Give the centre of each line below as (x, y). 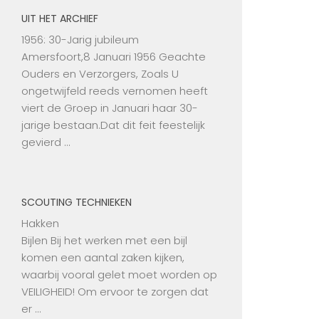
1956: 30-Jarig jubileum (80, 40)
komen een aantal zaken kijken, (103, 258)
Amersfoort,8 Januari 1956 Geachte (114, 57)
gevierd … (46, 142)
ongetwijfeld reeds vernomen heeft (115, 91)
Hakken (40, 224)
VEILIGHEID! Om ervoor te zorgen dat (115, 292)
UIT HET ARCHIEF (60, 19)
